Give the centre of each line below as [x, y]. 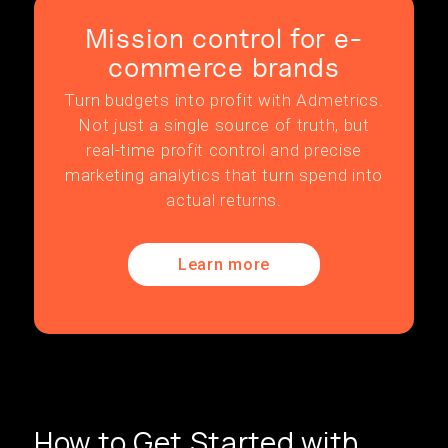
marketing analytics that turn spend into [223, 175]
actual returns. [224, 200]
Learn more [224, 264]
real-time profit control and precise [224, 150]
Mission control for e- [224, 38]
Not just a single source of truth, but [224, 125]
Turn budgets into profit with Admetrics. [224, 100]
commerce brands [224, 67]
